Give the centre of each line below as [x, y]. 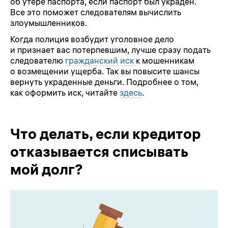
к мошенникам [165, 61]
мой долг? [47, 169]
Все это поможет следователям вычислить [96, 12]
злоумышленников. [49, 23]
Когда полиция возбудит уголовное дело [92, 39]
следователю [38, 61]
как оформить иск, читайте [65, 93]
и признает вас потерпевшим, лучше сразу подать [110, 50]
